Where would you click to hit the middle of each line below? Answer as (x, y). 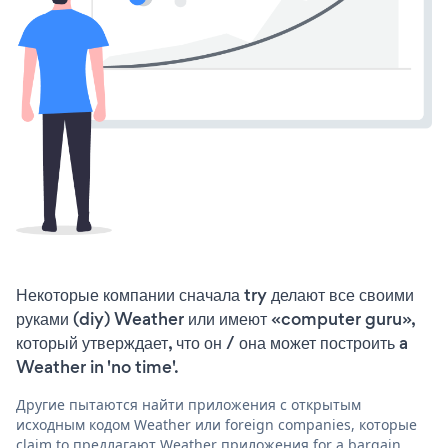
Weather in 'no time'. (97, 366)
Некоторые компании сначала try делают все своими (215, 294)
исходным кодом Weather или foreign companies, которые (216, 424)
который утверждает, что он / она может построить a (212, 342)
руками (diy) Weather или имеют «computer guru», (215, 318)
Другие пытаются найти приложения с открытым (188, 404)
